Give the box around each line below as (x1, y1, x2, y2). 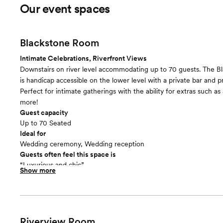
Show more (20, 166, 56, 174)
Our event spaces (20, 1, 110, 16)
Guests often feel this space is (20, 150, 116, 158)
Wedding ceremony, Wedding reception (20, 140, 144, 148)
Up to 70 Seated (20, 119, 71, 127)
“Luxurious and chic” (20, 161, 84, 169)
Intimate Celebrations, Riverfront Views (20, 54, 147, 62)
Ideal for (20, 129, 46, 137)
